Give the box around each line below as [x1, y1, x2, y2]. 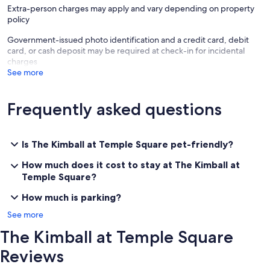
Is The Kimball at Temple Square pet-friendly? [22, 138, 233, 151]
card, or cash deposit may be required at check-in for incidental [7, 45, 245, 57]
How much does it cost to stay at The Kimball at [22, 159, 240, 171]
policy [7, 14, 30, 25]
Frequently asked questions [7, 99, 222, 120]
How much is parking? [22, 191, 121, 204]
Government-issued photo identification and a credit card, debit [7, 34, 249, 46]
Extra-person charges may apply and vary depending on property [7, 3, 254, 14]
